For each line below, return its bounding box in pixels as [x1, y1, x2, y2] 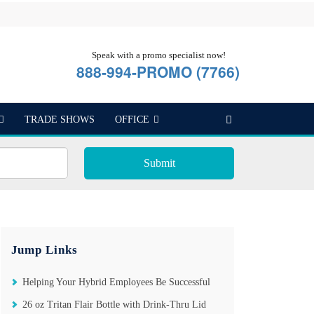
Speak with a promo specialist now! [92, 50, 226, 60]
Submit [143, 157, 175, 169]
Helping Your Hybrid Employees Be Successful [22, 277, 210, 287]
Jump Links [11, 243, 78, 257]
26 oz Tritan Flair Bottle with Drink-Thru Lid [22, 299, 206, 310]
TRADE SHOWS [25, 114, 95, 125]
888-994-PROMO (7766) [76, 61, 240, 82]
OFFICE [115, 114, 149, 125]
